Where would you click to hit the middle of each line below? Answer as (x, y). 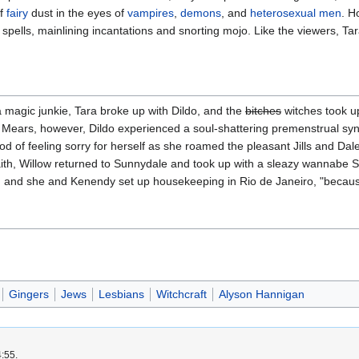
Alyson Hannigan (261, 294)
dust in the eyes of (78, 12)
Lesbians (121, 294)
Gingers (28, 294)
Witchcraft (181, 294)
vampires (151, 12)
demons (201, 12)
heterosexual (283, 12)
